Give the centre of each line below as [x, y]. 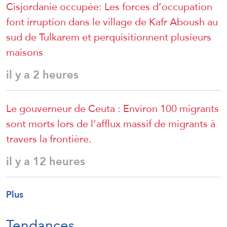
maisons [25, 52]
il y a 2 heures [42, 75]
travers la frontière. [49, 139]
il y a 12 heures [46, 162]
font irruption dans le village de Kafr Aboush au [112, 22]
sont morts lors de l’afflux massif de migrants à [111, 124]
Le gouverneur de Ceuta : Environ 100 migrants [112, 109]
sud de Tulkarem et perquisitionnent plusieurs [109, 37]
